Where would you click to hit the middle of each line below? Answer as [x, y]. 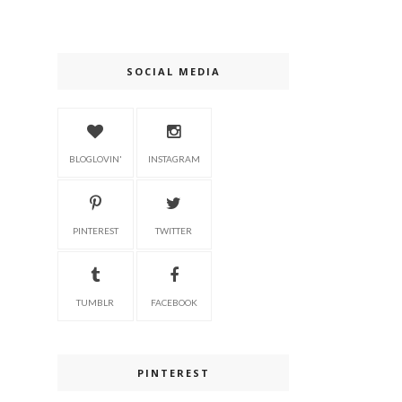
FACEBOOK [174, 302]
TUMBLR [96, 302]
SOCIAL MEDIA [173, 71]
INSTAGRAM [174, 159]
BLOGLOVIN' [95, 159]
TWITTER [174, 231]
